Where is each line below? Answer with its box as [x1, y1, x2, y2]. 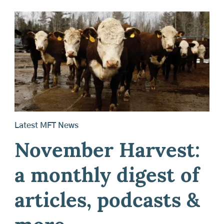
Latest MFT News [14, 121, 78, 130]
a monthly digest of [14, 167, 199, 187]
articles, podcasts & [14, 192, 200, 212]
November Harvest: [14, 142, 200, 162]
